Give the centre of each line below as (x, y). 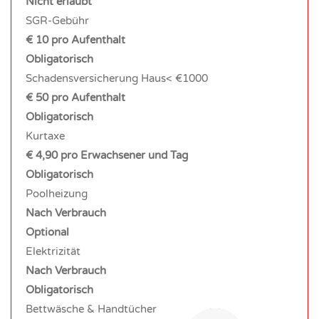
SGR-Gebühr (57, 20)
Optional (47, 232)
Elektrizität (53, 251)
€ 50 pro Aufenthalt (75, 97)
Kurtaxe (45, 136)
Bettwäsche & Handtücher (91, 309)
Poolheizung (57, 193)
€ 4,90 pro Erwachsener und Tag (107, 155)
